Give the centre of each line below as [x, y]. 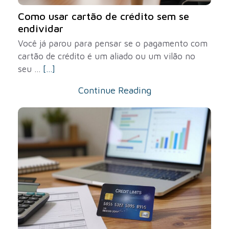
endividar [41, 28]
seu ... [30, 69]
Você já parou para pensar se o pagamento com [113, 43]
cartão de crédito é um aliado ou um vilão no [107, 56]
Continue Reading [114, 90]
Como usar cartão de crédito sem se [104, 16]
